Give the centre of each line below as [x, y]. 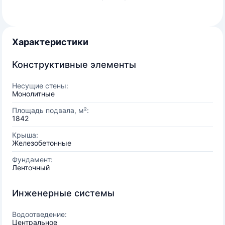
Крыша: [25, 135]
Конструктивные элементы [74, 65]
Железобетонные [42, 143]
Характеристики [50, 42]
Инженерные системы [63, 193]
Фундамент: [32, 159]
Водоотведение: [39, 214]
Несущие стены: [40, 86]
